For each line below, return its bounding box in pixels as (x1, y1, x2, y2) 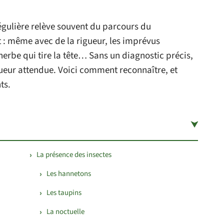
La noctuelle (46, 206, 84, 217)
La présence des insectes (36, 149, 111, 160)
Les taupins (46, 187, 81, 198)
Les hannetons (46, 168, 91, 179)
